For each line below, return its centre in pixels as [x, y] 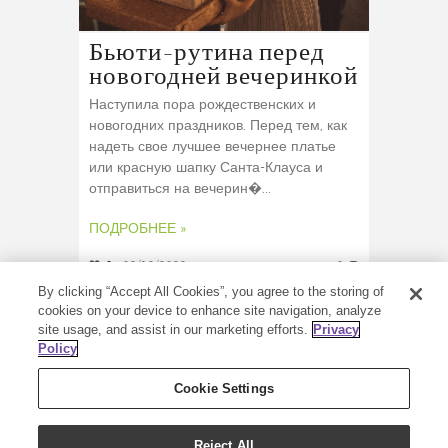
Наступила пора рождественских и [202, 105]
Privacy [336, 329]
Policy [58, 348]
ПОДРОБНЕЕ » [137, 229]
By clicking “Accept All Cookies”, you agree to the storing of [211, 291]
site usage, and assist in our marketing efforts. [173, 329]
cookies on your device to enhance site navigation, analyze [210, 310]
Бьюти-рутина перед [207, 53]
